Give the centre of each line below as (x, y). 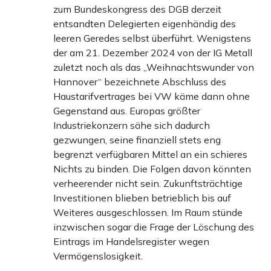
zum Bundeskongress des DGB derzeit (137, 9)
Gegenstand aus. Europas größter (127, 110)
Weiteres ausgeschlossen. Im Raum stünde (148, 212)
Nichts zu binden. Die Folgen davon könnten (152, 168)
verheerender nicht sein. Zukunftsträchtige (148, 183)
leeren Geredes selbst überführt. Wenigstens (152, 38)
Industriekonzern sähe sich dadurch (132, 125)
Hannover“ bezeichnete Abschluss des (140, 81)
